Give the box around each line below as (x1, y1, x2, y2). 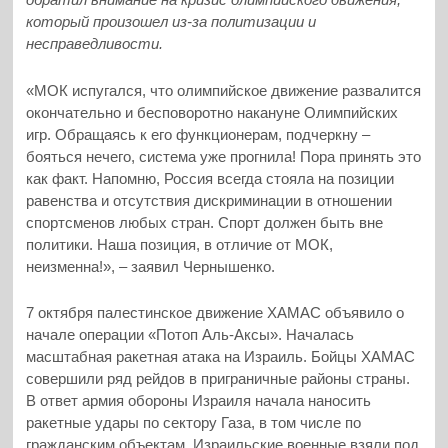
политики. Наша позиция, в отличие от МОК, (26, 235, 334, 253)
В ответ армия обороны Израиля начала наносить (26, 392, 372, 410)
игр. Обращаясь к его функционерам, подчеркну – (26, 125, 371, 143)
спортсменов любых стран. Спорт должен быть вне (26, 213, 384, 231)
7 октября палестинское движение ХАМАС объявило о (26, 304, 405, 322)
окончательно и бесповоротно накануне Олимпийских (26, 103, 399, 121)
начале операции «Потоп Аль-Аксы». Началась (26, 326, 355, 344)
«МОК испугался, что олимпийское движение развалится (26, 81, 422, 99)
